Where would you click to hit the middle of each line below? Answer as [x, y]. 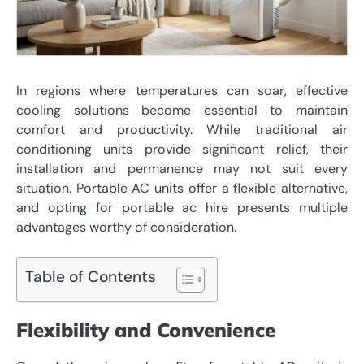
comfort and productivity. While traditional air [182, 130]
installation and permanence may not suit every [182, 169]
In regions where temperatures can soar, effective [182, 91]
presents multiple [288, 208]
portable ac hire [175, 208]
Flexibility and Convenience [146, 330]
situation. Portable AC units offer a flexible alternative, [182, 188]
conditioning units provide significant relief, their [182, 149]
